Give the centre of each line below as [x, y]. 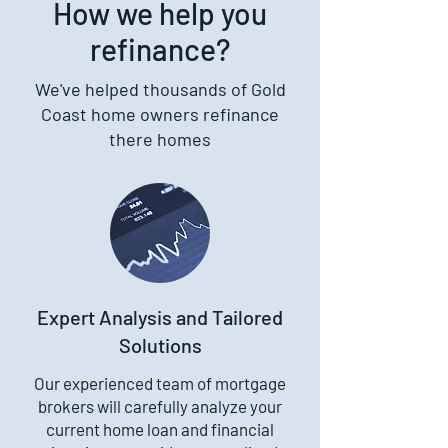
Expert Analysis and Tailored [160, 317]
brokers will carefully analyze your [160, 406]
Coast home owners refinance [160, 114]
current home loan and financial [160, 429]
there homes [160, 139]
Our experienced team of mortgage [160, 383]
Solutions [160, 345]
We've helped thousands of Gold [160, 89]
